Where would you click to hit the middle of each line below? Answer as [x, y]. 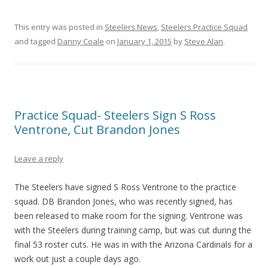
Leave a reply [39, 158]
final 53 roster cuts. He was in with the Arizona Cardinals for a [133, 244]
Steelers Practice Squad [204, 27]
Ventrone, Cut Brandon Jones [97, 129]
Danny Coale [81, 41]
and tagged [36, 41]
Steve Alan [204, 41]
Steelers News [131, 27]
